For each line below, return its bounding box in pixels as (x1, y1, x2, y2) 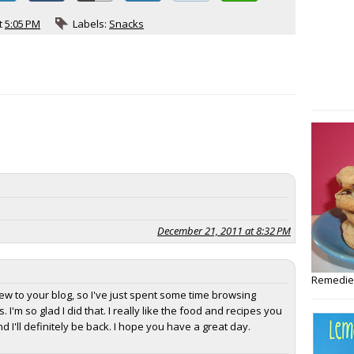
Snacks (109, 17, 144, 31)
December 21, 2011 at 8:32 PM (157, 224, 291, 238)
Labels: (73, 17, 109, 31)
